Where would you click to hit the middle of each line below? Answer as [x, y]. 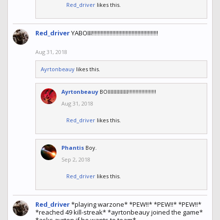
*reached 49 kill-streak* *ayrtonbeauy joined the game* [119, 212]
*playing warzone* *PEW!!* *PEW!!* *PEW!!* [136, 205]
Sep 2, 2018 [76, 160]
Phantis [73, 148]
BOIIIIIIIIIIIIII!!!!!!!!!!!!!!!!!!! [128, 92]
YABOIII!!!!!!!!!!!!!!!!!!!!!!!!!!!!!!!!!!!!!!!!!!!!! [115, 33]
